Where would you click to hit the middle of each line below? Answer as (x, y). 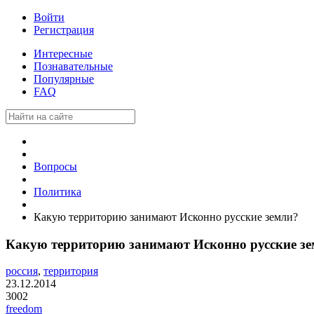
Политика (57, 192)
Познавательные (73, 66)
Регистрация (64, 30)
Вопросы (55, 166)
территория (71, 271)
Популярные (64, 79)
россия (22, 271)
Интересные (63, 54)
